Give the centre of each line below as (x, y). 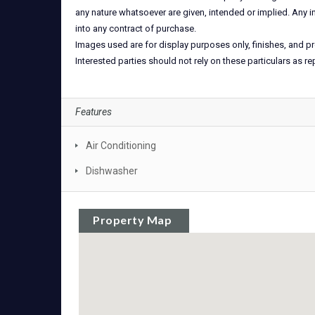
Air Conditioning (121, 146)
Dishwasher (112, 171)
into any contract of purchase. (136, 28)
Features (94, 112)
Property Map (132, 220)
